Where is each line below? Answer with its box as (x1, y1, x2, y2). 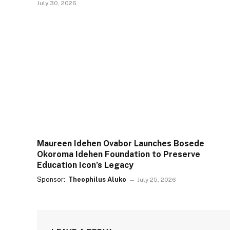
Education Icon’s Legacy (37, 160, 133, 170)
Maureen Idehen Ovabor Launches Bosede (37, 138, 204, 148)
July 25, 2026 (137, 176, 177, 183)
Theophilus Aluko (68, 175, 127, 183)
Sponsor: (37, 175, 67, 183)
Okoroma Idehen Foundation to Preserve (37, 149, 200, 159)
